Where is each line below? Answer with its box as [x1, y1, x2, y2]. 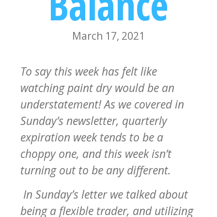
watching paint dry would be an [20, 79, 174, 95]
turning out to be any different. [20, 162, 174, 178]
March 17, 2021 [72, 29, 145, 43]
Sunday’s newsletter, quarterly [20, 112, 167, 128]
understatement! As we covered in [20, 96, 184, 112]
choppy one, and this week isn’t [20, 145, 171, 161]
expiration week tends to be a [20, 129, 163, 145]
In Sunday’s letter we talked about [20, 186, 188, 202]
